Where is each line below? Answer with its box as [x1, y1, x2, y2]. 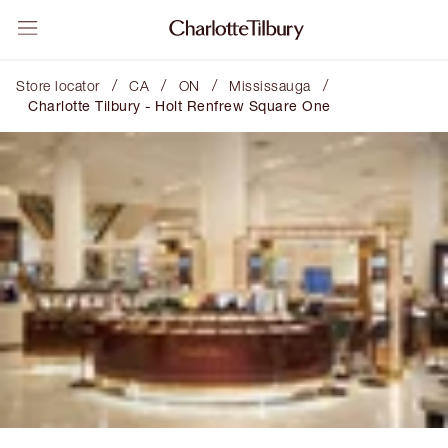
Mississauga [229, 77, 311, 94]
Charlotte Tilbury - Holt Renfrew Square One [28, 97, 331, 114]
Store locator [16, 77, 100, 94]
